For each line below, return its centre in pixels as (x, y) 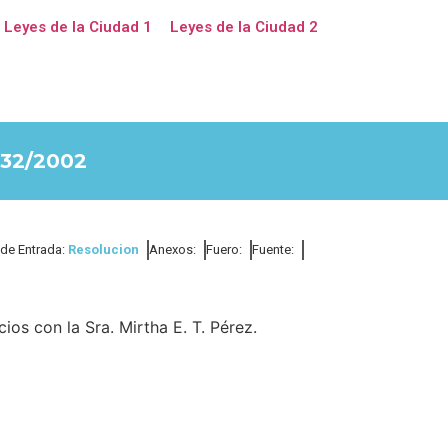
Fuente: (273, 249)
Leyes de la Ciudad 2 (243, 27)
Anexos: (172, 249)
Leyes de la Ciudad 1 (77, 27)
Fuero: (224, 249)
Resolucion (103, 249)
